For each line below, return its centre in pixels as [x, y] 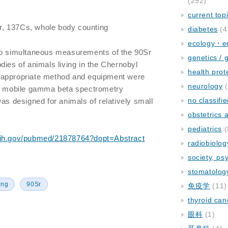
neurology [205, 86]
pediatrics [205, 129]
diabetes [203, 29]
